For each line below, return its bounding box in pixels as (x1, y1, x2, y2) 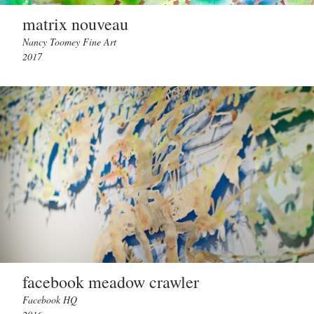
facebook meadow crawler (22, 271, 199, 293)
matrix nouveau (22, 13, 128, 35)
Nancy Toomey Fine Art (22, 35, 116, 48)
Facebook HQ (22, 293, 77, 306)
